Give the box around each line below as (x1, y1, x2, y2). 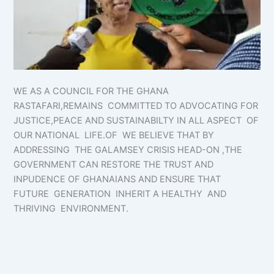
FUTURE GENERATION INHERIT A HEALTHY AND (13, 188, 227, 199)
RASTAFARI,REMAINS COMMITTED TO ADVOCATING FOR (13, 100, 259, 111)
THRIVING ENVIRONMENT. (13, 202, 129, 214)
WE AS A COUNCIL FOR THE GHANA (13, 85, 169, 97)
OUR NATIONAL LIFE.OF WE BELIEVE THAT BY (13, 129, 215, 141)
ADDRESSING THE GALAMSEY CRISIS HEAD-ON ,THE (13, 144, 243, 155)
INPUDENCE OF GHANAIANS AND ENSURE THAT (13, 173, 224, 185)
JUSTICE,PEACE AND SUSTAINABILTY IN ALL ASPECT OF (13, 114, 259, 126)
